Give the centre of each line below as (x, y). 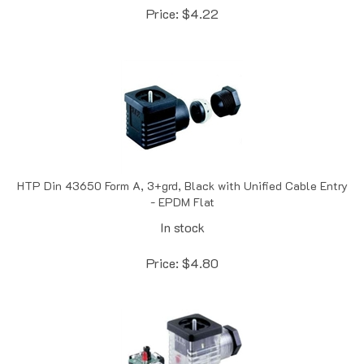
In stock (182, 210)
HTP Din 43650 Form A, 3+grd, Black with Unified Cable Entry (182, 168)
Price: (162, 245)
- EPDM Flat (182, 184)
